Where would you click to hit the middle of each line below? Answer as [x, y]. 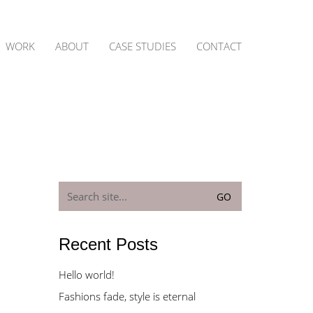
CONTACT [219, 46]
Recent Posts [108, 244]
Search [74, 187]
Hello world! [86, 275]
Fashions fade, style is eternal [127, 296]
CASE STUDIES [143, 46]
